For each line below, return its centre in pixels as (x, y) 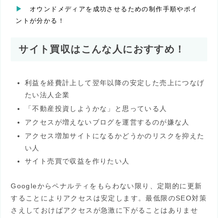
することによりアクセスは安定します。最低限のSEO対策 (109, 198)
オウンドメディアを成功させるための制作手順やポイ (112, 9)
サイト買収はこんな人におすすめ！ (102, 49)
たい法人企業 (47, 95)
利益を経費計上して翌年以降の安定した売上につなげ (115, 83)
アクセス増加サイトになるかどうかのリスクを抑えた (115, 136)
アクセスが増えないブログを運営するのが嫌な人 (107, 122)
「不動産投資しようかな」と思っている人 (96, 109)
